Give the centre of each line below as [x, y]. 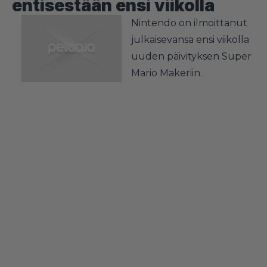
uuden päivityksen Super [191, 56]
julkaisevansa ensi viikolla [190, 39]
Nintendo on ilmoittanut [189, 23]
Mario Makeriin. [167, 73]
